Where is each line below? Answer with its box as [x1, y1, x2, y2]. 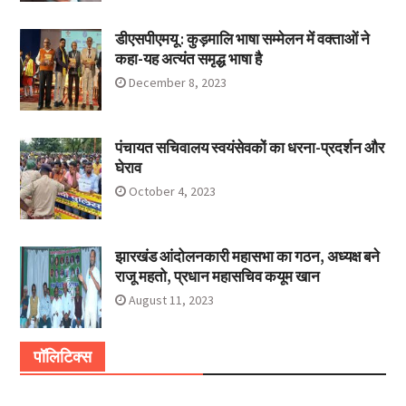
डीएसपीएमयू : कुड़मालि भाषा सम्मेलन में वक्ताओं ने [114, 29, 370, 50]
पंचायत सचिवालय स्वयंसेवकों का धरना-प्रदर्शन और [114, 138, 384, 159]
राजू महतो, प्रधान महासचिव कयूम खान [114, 266, 320, 287]
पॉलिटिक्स [33, 346, 92, 368]
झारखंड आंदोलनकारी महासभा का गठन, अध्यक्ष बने [114, 246, 380, 267]
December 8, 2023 [128, 74, 227, 92]
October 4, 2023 [128, 183, 216, 200]
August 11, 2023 [128, 292, 214, 309]
